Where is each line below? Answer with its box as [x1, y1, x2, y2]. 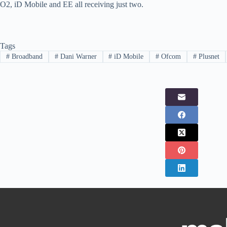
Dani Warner [58, 52, 97, 60]
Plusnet [197, 52, 220, 60]
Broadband [9, 52, 43, 60]
